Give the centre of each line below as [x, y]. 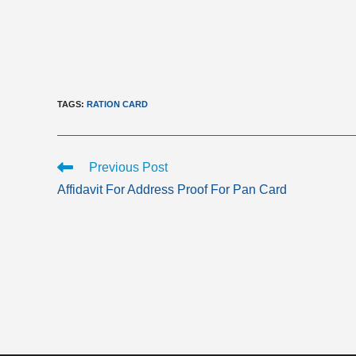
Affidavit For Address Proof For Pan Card [172, 189]
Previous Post [128, 167]
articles [74, 196]
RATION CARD [117, 104]
